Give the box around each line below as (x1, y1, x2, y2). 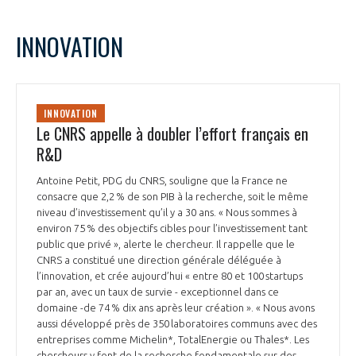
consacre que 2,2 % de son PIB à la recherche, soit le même (37, 190, 308, 202)
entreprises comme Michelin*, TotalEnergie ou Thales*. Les (37, 333, 309, 345)
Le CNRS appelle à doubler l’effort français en (37, 121, 308, 145)
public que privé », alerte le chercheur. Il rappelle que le (37, 238, 295, 250)
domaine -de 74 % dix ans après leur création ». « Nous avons (37, 301, 315, 313)
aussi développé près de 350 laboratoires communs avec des (37, 317, 317, 329)
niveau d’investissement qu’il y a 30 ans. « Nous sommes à (37, 206, 297, 218)
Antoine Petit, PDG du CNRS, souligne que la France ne (37, 174, 288, 186)
